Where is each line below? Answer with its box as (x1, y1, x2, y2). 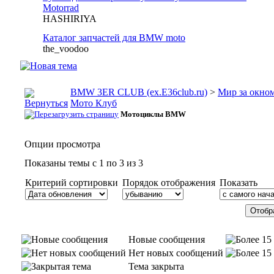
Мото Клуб (70, 98, 117, 108)
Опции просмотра (24, 139, 100, 149)
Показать (220, 177, 257, 188)
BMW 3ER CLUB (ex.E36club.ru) (70, 87, 207, 97)
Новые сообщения (128, 234, 205, 245)
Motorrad (43, 2, 79, 13)
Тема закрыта (128, 261, 184, 272)
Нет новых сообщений (128, 248, 223, 258)
